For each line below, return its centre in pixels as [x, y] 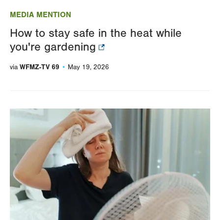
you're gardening [53, 47]
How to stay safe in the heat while [96, 33]
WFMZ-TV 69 [40, 67]
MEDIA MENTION [41, 14]
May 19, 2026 [88, 67]
